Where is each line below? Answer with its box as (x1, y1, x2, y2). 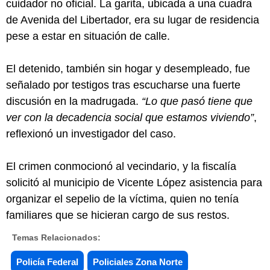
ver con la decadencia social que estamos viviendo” (6, 111, 254, 124)
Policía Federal (16, 256, 78, 267)
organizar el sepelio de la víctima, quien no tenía (6, 192, 239, 205)
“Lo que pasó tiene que (142, 95, 253, 107)
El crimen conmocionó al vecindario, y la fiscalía (6, 160, 236, 172)
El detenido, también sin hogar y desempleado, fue (6, 62, 250, 75)
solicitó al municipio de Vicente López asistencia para (6, 176, 262, 189)
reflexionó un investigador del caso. (6, 127, 176, 140)
